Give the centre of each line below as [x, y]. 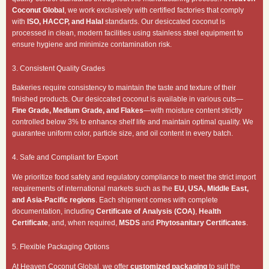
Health [210, 211]
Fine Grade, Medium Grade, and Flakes [78, 111]
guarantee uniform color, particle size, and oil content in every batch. [122, 134]
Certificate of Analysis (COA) [146, 211]
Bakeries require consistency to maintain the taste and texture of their [124, 88]
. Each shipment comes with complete [157, 200]
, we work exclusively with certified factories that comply [154, 10]
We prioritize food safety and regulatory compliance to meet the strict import [134, 177]
